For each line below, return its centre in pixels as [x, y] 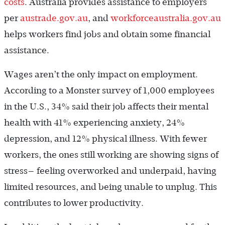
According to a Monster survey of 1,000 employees [109, 91]
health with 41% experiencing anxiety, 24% [94, 123]
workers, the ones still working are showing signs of [111, 155]
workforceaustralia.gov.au [166, 18]
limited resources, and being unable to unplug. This [110, 187]
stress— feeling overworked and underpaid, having [110, 171]
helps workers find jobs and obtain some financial [107, 34]
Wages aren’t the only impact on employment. [101, 75]
